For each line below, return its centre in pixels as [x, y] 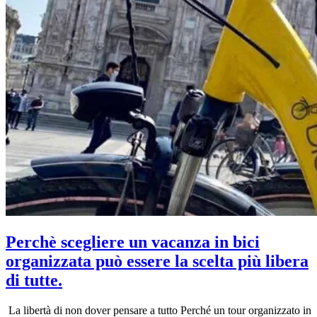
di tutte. [34, 280]
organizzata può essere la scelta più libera [157, 261]
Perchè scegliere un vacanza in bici [133, 242]
